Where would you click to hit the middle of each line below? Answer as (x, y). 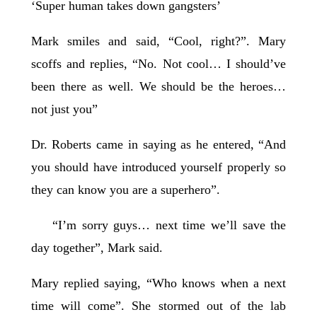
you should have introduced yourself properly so (158, 167)
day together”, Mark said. (98, 248)
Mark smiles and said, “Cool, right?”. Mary (158, 41)
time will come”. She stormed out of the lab (158, 306)
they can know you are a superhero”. (127, 190)
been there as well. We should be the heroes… (158, 87)
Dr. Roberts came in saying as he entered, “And (158, 145)
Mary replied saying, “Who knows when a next (158, 283)
